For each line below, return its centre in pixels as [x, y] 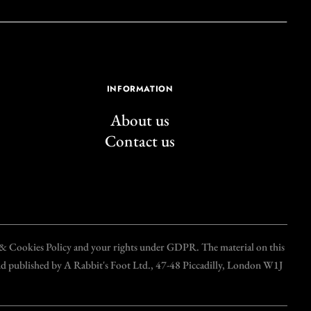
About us [140, 120]
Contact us [140, 141]
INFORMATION [140, 89]
